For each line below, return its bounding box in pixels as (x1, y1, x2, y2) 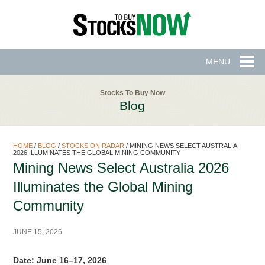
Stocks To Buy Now (99, 88, 165, 97)
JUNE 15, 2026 (12, 227, 62, 236)
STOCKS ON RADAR (61, 141, 124, 149)
